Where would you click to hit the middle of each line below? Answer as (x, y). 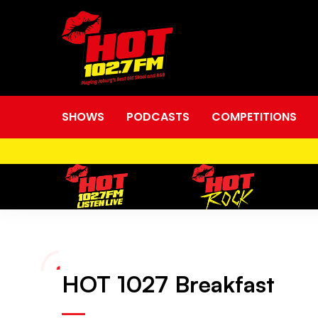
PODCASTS (158, 116)
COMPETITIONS (254, 116)
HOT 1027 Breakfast (168, 284)
